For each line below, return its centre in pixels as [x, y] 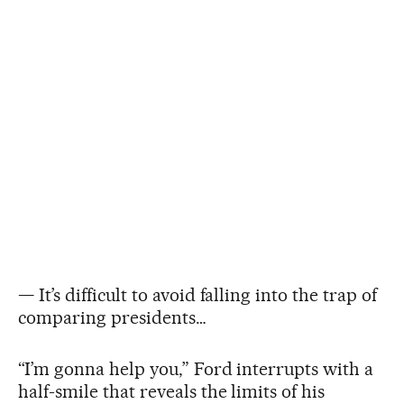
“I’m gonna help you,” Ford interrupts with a [196, 369]
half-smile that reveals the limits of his [172, 391]
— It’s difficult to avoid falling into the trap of [198, 295]
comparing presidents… [112, 317]
